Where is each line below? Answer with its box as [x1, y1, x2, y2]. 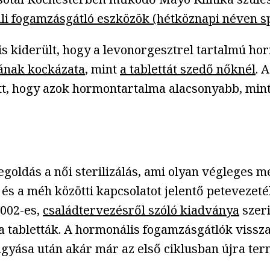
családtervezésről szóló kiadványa [43, 202, 239, 219]
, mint [85, 60, 120, 77]
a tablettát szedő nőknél [120, 60, 256, 77]
